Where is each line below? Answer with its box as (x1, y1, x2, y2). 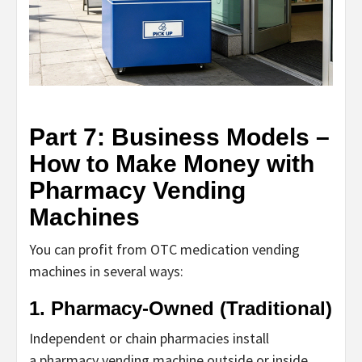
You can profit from (29, 239, 150, 259)
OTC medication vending (150, 239, 300, 259)
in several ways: (86, 261, 183, 280)
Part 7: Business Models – (29, 123, 330, 150)
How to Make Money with (29, 149, 314, 177)
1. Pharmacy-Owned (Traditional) (29, 297, 332, 319)
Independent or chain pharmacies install (29, 328, 269, 347)
